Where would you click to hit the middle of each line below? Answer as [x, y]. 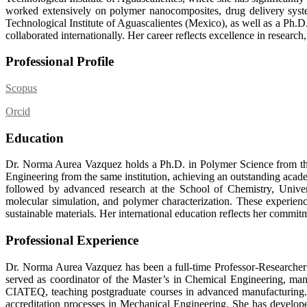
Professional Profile [60, 62]
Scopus [21, 88]
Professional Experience [74, 241]
